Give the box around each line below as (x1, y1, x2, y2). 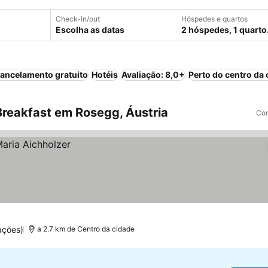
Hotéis (92, 69, 118, 80)
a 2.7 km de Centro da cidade (37, 224, 135, 233)
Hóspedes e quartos (181, 14, 248, 23)
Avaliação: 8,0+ (121, 69, 185, 80)
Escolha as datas (56, 25, 124, 35)
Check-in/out (56, 14, 100, 23)
